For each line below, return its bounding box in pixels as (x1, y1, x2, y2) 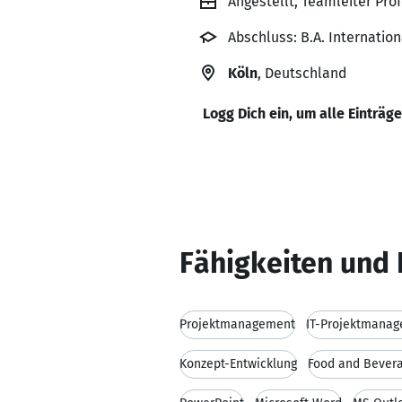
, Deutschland (258, 65, 346, 82)
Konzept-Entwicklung (179, 356, 297, 371)
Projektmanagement (179, 317, 295, 332)
